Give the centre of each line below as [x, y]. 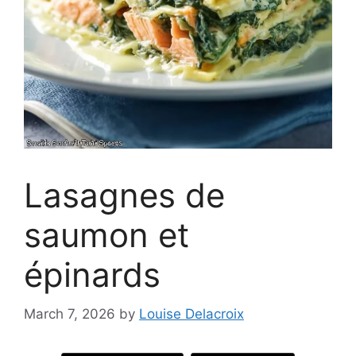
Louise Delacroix [192, 313]
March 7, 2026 [70, 313]
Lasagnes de [124, 195]
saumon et [106, 235]
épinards [92, 275]
